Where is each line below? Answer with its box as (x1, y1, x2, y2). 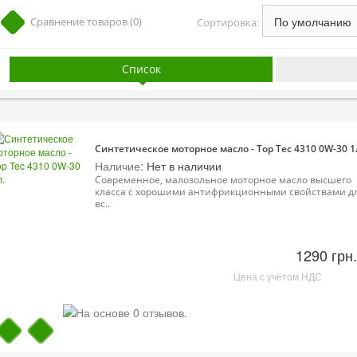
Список (121, 61, 161, 76)
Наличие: (95, 158, 143, 174)
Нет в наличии (143, 158, 222, 174)
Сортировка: (197, 15, 259, 29)
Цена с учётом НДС (233, 269, 322, 283)
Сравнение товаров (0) (30, 14, 142, 29)
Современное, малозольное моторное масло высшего (95, 173, 351, 186)
